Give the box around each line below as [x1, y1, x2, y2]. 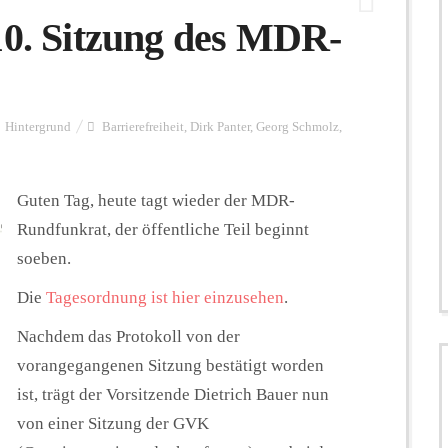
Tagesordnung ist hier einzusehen [46, 288, 284, 307]
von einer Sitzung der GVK [17, 414, 209, 433]
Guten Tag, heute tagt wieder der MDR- [17, 191, 295, 210]
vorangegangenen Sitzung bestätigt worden [17, 356, 324, 375]
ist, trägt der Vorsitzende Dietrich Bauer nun [17, 385, 329, 404]
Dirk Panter [190, 120, 250, 134]
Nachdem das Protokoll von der [17, 327, 240, 346]
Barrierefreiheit [102, 120, 184, 134]
